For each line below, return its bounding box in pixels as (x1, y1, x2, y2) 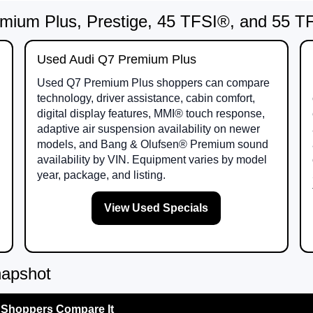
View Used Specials (104, 202, 209, 214)
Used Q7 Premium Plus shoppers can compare (36, 77, 270, 89)
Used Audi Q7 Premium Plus (36, 52, 196, 67)
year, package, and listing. (36, 169, 166, 182)
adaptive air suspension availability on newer (36, 123, 260, 136)
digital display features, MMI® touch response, (36, 108, 265, 120)
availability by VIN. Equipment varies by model (36, 154, 267, 166)
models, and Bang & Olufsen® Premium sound (36, 138, 268, 151)
